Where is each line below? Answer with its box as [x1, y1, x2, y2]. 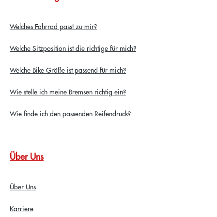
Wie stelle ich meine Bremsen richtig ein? [10, 86, 126, 96]
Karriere [10, 203, 33, 213]
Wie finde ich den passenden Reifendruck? [10, 108, 131, 118]
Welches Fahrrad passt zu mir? [10, 21, 97, 31]
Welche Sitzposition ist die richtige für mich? [10, 43, 136, 53]
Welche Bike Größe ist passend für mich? [10, 64, 126, 75]
